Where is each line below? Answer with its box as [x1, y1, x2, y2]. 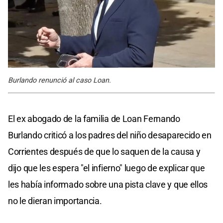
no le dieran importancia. [8, 195, 102, 206]
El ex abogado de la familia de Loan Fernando [8, 113, 180, 124]
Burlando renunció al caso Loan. [8, 76, 111, 85]
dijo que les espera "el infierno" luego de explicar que [8, 162, 205, 173]
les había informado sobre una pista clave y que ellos [8, 179, 208, 190]
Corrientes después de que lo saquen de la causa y [8, 146, 201, 157]
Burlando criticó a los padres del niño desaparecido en [8, 129, 212, 140]
